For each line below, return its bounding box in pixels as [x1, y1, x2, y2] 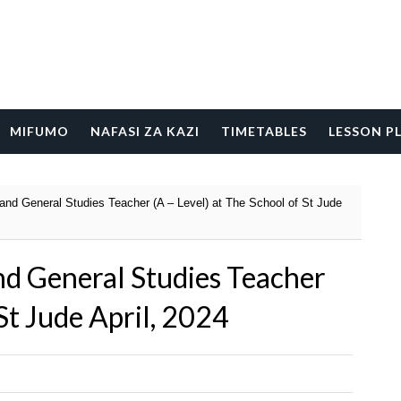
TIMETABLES [221, 124, 307, 139]
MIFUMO [10, 124, 69, 139]
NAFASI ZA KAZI [90, 124, 200, 139]
